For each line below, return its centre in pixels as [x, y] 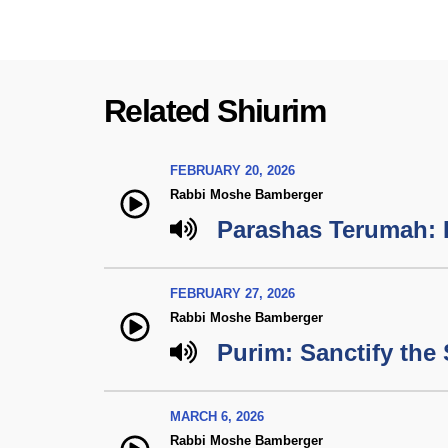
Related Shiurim [214, 111]
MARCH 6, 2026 [217, 416]
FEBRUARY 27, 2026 [232, 293]
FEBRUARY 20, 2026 [232, 170]
